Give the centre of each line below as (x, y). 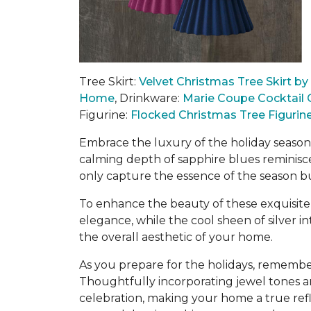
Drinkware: (151, 98)
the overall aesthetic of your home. (176, 237)
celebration (111, 298)
